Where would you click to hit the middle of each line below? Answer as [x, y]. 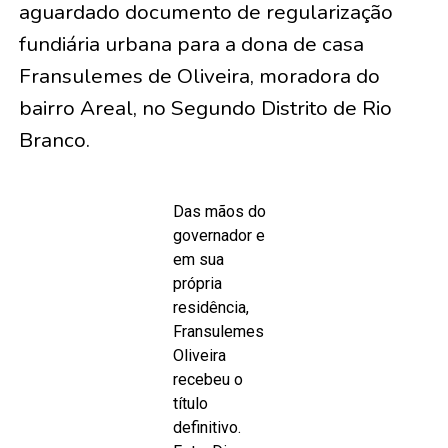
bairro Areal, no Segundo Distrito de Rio [205, 108]
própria [198, 283]
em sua [199, 259]
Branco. [54, 140]
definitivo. [207, 427]
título [191, 403]
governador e [219, 235]
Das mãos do [220, 211]
